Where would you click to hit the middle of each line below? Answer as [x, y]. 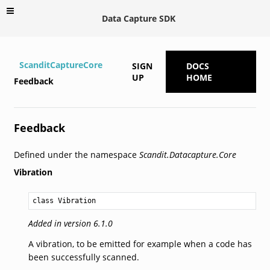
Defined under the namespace [76, 154]
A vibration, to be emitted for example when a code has [140, 243]
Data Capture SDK [139, 18]
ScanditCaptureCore [61, 64]
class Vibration [64, 200]
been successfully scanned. [83, 257]
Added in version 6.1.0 [70, 223]
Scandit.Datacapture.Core [187, 154]
